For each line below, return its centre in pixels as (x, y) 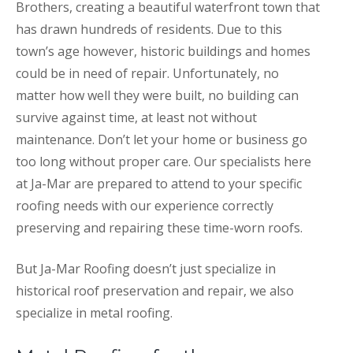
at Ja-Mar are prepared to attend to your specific (159, 183)
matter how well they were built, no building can (157, 95)
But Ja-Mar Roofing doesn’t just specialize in (146, 268)
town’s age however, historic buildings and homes (163, 51)
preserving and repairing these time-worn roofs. (159, 227)
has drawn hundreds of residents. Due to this (149, 29)
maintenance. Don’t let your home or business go (162, 139)
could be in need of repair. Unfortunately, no (147, 73)
